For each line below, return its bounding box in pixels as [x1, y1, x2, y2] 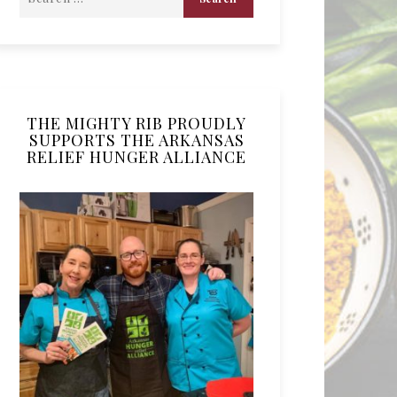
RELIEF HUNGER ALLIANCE [27, 146, 246, 167]
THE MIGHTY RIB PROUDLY [27, 113, 246, 134]
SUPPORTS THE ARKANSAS [28, 129, 245, 151]
